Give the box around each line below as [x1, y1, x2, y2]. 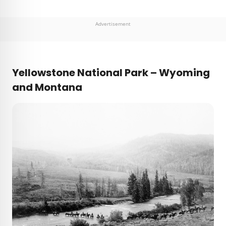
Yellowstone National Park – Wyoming [12, 66, 210, 80]
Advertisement [95, 20, 131, 28]
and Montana [12, 80, 82, 95]
